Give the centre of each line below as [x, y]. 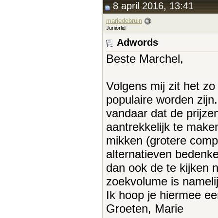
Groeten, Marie [145, 208]
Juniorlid [116, 27]
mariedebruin [124, 21]
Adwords [137, 42]
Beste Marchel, [145, 58]
